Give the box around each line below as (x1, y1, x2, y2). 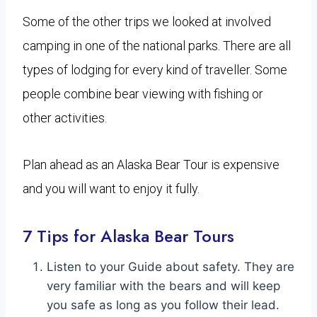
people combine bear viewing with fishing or (23, 86, 263, 102)
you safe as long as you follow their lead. (47, 298, 279, 313)
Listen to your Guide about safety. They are (47, 260, 294, 275)
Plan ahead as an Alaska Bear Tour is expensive (23, 157, 279, 173)
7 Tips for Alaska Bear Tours (23, 224, 234, 249)
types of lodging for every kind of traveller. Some (23, 62, 287, 78)
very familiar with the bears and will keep (47, 279, 280, 294)
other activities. (23, 110, 107, 126)
